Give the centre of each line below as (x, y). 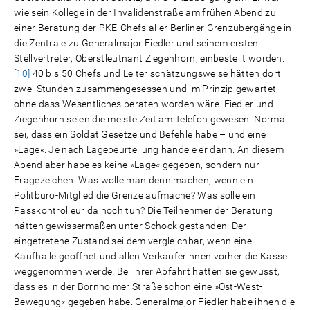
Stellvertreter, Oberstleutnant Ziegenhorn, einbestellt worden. (149, 58)
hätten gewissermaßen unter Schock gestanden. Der (130, 226)
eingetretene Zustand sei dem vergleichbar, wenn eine (133, 241)
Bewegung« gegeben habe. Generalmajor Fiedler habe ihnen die (155, 302)
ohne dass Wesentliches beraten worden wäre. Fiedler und (144, 104)
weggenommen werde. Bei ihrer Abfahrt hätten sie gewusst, (147, 271)
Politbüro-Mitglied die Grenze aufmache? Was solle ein (135, 195)
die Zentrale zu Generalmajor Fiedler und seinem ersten (136, 43)
